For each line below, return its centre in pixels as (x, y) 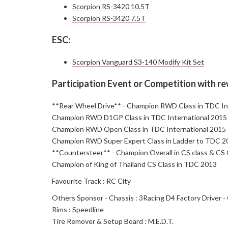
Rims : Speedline (78, 210)
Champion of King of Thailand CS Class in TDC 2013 (134, 164)
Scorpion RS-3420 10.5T (111, 7)
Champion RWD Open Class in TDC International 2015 (139, 129)
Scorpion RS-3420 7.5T (109, 18)
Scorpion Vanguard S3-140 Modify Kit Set (138, 62)
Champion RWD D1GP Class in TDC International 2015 (139, 118)
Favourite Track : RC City (91, 181)
